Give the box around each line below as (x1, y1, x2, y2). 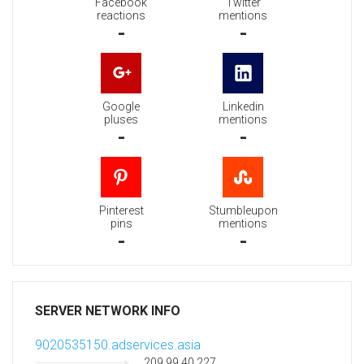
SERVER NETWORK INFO (35, 303, 180, 319)
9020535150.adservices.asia (35, 337, 201, 353)
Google (102, 100, 140, 114)
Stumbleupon (208, 204, 278, 218)
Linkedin (222, 100, 264, 114)
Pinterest (98, 204, 144, 218)
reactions (97, 9, 145, 23)
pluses (104, 113, 138, 127)
